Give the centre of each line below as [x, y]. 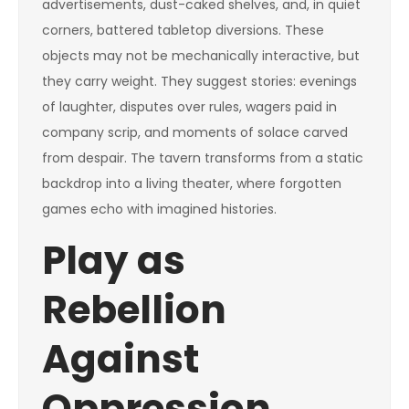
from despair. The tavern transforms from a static [203, 158]
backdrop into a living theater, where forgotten [192, 184]
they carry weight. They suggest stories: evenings [199, 81]
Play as [114, 261]
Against [121, 359]
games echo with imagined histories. [159, 209]
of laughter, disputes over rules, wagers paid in [189, 107]
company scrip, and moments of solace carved [195, 132]
